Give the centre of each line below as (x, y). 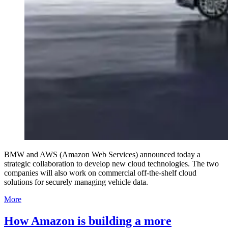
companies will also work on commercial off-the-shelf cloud (100, 173)
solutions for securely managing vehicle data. (76, 182)
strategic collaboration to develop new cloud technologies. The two (111, 163)
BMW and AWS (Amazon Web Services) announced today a (102, 154)
